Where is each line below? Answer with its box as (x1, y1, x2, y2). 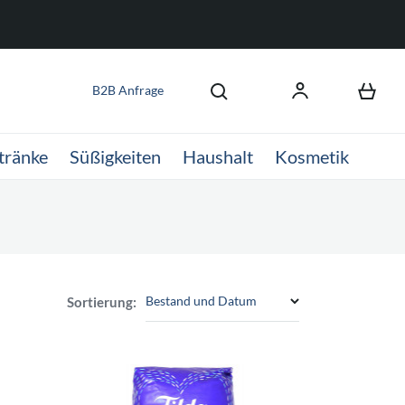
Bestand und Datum (146, 293, 257, 308)
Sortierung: (67, 293, 137, 310)
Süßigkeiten (70, 146, 161, 167)
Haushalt (183, 146, 253, 167)
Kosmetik (275, 146, 349, 167)
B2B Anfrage (91, 82, 164, 98)
